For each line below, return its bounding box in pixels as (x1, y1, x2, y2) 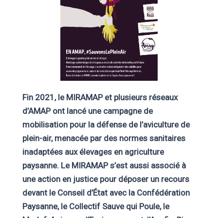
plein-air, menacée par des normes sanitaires (22, 133, 185, 143)
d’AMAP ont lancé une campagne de (22, 106, 153, 116)
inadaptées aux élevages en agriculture (22, 147, 164, 157)
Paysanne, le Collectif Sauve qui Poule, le (22, 201, 169, 211)
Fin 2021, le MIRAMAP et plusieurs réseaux (22, 92, 178, 102)
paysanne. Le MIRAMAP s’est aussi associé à (22, 161, 186, 170)
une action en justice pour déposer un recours (22, 174, 189, 184)
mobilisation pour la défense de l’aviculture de (22, 120, 190, 129)
